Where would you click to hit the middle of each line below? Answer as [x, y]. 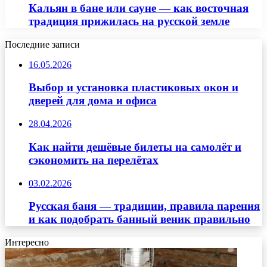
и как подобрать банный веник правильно [139, 219]
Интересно [27, 243]
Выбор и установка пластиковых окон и [133, 88]
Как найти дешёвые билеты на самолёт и [135, 147]
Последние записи [42, 44]
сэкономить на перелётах [94, 160]
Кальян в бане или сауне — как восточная [139, 8]
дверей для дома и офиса [93, 101]
